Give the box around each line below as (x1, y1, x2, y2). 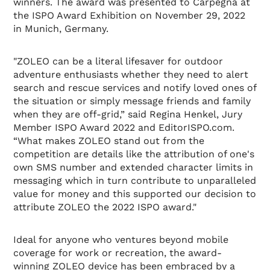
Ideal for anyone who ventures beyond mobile (13, 234, 229, 246)
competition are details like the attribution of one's (13, 148, 255, 160)
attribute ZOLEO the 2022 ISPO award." (13, 201, 197, 213)
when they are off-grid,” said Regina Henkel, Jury (13, 108, 243, 121)
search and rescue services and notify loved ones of (13, 82, 257, 94)
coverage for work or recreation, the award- (13, 247, 222, 259)
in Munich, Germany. (13, 23, 109, 35)
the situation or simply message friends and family (13, 95, 251, 107)
